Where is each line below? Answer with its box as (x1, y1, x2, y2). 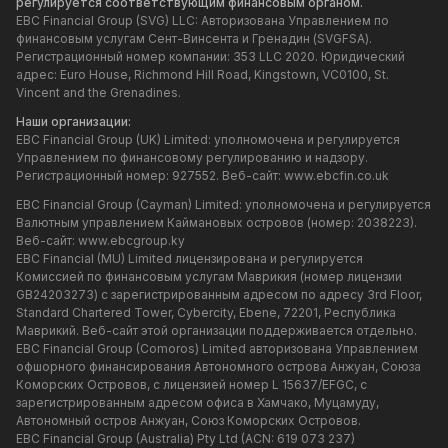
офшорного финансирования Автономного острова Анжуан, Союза (16, 359, 421, 375)
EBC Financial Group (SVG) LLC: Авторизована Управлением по (16, 13, 389, 29)
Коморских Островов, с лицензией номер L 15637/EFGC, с (16, 377, 367, 393)
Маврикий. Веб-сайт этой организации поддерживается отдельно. (16, 323, 417, 339)
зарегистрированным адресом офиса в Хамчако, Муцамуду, (16, 395, 379, 411)
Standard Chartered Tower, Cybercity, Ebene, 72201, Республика (16, 305, 396, 321)
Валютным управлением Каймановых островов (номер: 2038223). (16, 215, 417, 231)
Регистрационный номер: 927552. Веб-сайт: (16, 168, 284, 184)
